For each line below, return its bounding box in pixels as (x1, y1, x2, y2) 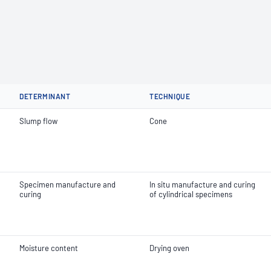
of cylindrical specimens (149, 189, 232, 199)
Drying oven (149, 243, 189, 253)
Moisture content (19, 243, 78, 253)
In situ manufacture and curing (149, 180, 255, 189)
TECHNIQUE (149, 92, 191, 100)
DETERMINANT (19, 92, 71, 100)
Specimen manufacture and (19, 180, 116, 189)
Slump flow (19, 116, 57, 126)
